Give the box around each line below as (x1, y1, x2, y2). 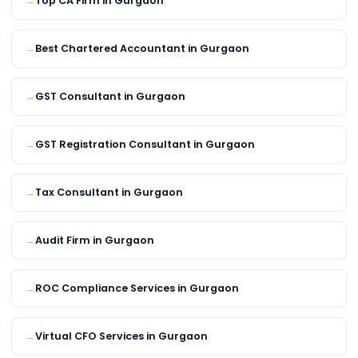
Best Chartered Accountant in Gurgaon (35, 42, 249, 56)
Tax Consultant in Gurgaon (35, 185, 183, 200)
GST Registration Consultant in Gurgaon (35, 137, 255, 152)
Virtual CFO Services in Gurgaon (35, 329, 208, 344)
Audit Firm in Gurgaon (35, 233, 154, 248)
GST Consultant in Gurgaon (35, 89, 185, 104)
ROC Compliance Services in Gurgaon (35, 281, 239, 296)
